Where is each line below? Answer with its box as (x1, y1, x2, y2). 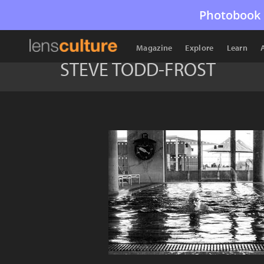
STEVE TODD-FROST (60, 57, 216, 81)
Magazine (136, 42, 173, 53)
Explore (185, 42, 214, 53)
